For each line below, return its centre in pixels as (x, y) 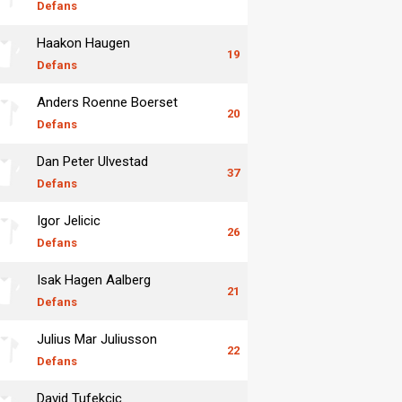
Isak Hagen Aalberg (94, 280)
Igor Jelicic (69, 220)
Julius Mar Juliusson (97, 339)
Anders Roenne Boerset (107, 102)
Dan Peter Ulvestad (92, 161)
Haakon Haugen (83, 43)
